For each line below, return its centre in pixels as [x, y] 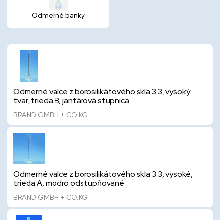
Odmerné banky [58, 15]
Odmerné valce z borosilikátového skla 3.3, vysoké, [103, 174]
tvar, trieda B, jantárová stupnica [71, 100]
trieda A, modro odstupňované [69, 183]
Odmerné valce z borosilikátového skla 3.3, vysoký [102, 92]
